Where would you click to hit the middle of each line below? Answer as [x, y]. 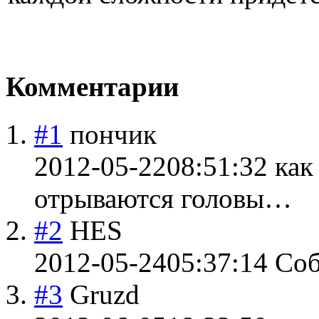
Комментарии [92, 87]
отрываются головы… [163, 198]
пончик [113, 134]
